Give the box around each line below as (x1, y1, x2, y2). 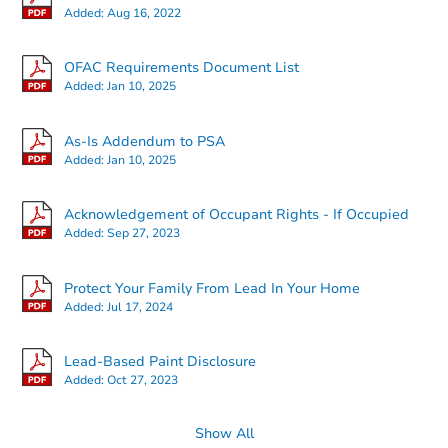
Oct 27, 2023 (107, 371, 178, 388)
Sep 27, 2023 (107, 225, 180, 242)
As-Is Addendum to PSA (64, 131, 225, 151)
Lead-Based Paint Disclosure (64, 351, 256, 371)
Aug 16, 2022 (107, 4, 181, 21)
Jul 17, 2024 (107, 298, 173, 315)
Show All (194, 423, 254, 443)
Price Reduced (260, 318, 344, 335)
